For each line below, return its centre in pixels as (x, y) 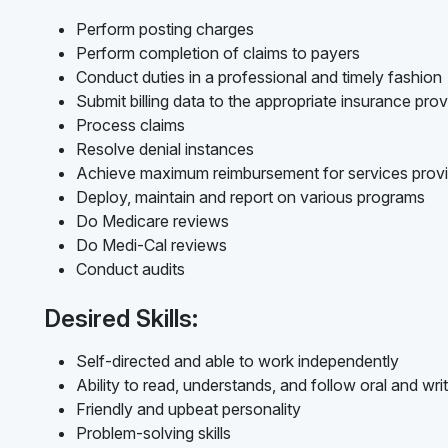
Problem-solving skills (153, 432)
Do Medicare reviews (152, 220)
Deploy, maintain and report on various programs (250, 196)
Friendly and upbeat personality (188, 408)
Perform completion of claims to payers (218, 52)
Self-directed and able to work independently (237, 360)
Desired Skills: (121, 318)
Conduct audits (130, 268)
